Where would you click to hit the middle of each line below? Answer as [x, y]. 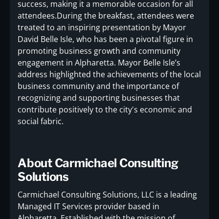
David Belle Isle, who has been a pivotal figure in [105, 39]
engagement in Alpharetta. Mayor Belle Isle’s [99, 63]
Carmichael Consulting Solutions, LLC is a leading [107, 195]
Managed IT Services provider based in [88, 207]
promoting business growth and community [99, 51]
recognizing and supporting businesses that [99, 98]
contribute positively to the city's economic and [105, 110]
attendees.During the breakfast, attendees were [106, 16]
